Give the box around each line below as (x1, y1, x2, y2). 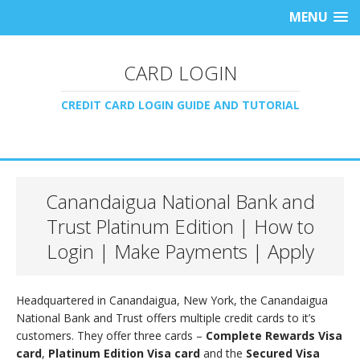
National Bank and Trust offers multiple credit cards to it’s (16, 310, 316, 325)
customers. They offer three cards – (16, 328, 206, 343)
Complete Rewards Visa (206, 328, 342, 343)
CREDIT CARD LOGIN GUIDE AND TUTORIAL (60, 97, 300, 112)
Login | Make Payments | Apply (46, 238, 314, 264)
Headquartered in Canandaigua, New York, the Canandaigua (16, 292, 328, 308)
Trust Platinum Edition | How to (46, 213, 314, 239)
